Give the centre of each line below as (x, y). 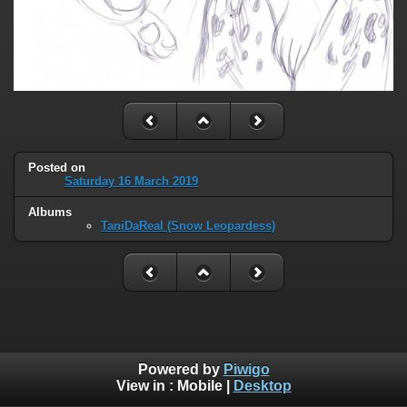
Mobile (199, 386)
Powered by (180, 370)
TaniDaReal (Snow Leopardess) (188, 225)
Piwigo (246, 370)
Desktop (262, 386)
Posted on (57, 167)
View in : (146, 386)
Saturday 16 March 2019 (131, 181)
